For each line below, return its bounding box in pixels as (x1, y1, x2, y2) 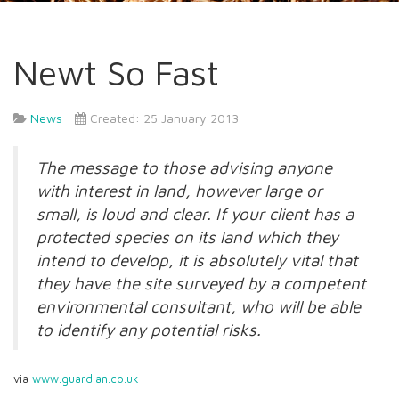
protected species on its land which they (37, 226, 338, 247)
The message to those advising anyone (37, 157, 332, 177)
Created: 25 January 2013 (90, 110, 239, 126)
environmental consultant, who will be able (37, 296, 361, 316)
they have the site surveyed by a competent (37, 273, 366, 293)
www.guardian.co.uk (32, 372, 139, 386)
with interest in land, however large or (37, 180, 322, 200)
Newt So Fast (13, 52, 219, 93)
